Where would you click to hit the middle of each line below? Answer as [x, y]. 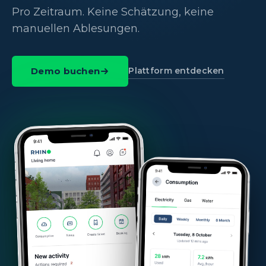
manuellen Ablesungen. [76, 28]
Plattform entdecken [176, 70]
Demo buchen [66, 71]
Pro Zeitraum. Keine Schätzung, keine [113, 12]
